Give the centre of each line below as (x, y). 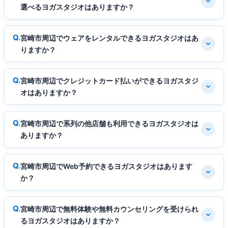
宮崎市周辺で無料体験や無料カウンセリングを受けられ (109, 209)
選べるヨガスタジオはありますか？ (77, 7)
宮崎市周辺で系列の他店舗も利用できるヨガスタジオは (109, 123)
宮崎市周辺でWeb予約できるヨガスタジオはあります (106, 166)
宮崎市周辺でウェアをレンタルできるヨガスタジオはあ (109, 38)
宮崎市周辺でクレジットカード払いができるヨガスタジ (109, 80)
